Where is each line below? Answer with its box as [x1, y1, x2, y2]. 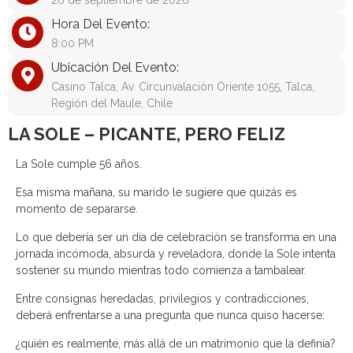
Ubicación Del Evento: [51, 60, 179, 75]
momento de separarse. [16, 203, 138, 215]
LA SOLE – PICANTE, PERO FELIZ [8, 124, 285, 144]
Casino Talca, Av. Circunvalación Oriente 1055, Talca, [51, 80, 314, 93]
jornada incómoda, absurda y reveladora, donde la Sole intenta [16, 247, 336, 260]
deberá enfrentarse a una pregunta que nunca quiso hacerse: [16, 309, 325, 321]
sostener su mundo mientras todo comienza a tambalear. [16, 264, 307, 277]
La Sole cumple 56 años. [16, 158, 142, 170]
